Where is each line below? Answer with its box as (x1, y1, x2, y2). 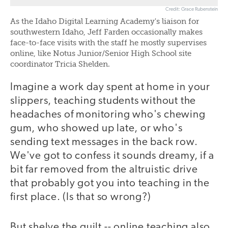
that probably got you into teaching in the (10, 178, 210, 189)
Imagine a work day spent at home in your (10, 82, 210, 93)
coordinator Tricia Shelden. (10, 61, 110, 69)
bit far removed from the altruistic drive (10, 164, 198, 176)
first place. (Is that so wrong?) (10, 192, 151, 203)
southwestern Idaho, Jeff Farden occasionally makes (10, 28, 203, 37)
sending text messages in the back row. (10, 137, 198, 148)
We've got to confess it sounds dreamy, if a (10, 151, 214, 162)
